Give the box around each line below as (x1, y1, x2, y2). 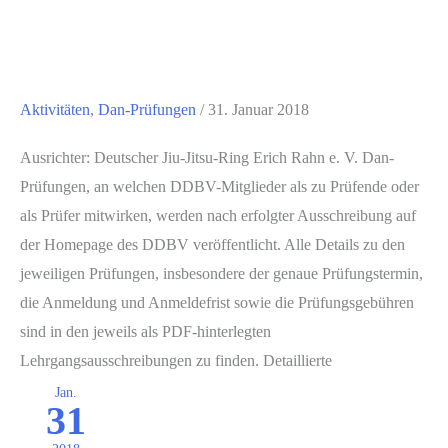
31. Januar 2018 (208, 100, 309, 118)
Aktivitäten (20, 100, 90, 118)
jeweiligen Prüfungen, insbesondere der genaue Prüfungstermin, (20, 264, 423, 282)
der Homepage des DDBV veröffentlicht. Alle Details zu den (20, 235, 405, 253)
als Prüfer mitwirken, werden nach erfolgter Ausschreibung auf (20, 206, 416, 224)
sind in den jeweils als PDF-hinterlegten (20, 322, 271, 340)
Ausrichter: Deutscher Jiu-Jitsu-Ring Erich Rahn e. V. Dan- (20, 148, 394, 166)
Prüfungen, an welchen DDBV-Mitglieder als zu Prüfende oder (20, 177, 419, 195)
